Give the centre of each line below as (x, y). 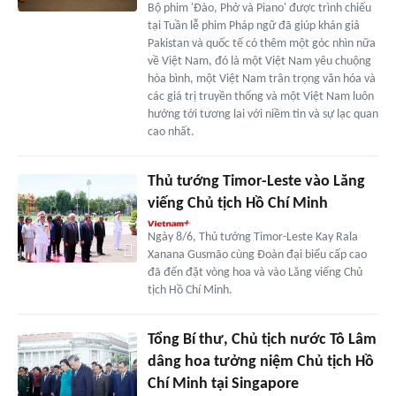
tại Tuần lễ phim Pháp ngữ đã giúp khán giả (253, 26)
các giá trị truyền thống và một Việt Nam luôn (260, 96)
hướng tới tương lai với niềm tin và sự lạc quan (263, 114)
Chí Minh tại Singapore (223, 384)
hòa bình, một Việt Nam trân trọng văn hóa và (261, 79)
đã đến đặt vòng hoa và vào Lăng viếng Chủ (255, 272)
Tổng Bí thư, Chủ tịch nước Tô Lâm (262, 339)
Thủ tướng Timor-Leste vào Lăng (256, 181)
